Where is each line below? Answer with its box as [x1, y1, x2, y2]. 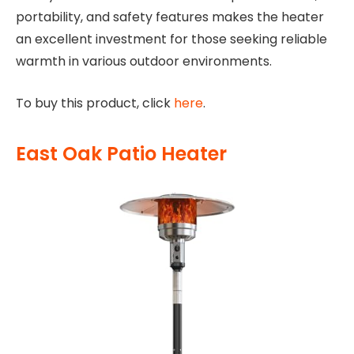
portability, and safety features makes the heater [16, 8, 324, 27]
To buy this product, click [16, 93, 174, 112]
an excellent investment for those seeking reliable [16, 30, 327, 49]
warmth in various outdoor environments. [16, 52, 272, 71]
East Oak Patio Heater [16, 141, 227, 168]
